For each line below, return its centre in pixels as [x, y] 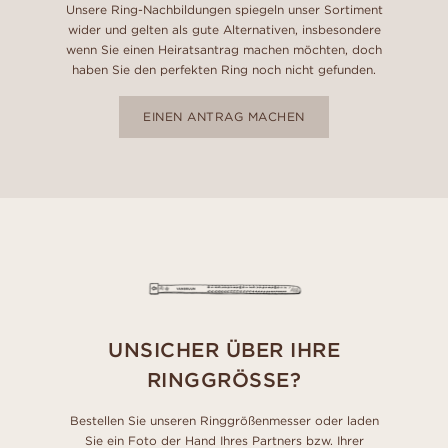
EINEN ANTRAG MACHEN [224, 117]
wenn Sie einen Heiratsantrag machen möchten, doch [224, 50]
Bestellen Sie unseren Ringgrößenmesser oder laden [224, 420]
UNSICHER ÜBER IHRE [224, 349]
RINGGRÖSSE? [224, 379]
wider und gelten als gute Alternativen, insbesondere [224, 30]
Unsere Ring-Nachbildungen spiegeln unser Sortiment [224, 10]
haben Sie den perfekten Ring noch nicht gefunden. [224, 70]
